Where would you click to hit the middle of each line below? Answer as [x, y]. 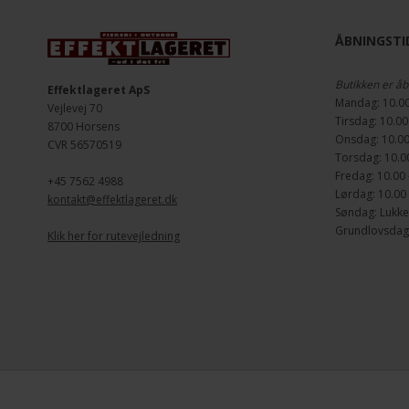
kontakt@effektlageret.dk [112, 200]
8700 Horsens [84, 127]
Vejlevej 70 [75, 109]
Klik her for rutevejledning [114, 236]
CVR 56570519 [84, 145]
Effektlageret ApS [99, 90]
